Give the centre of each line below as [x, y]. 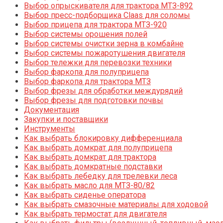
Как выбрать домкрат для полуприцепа [98, 147]
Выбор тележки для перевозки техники [98, 62]
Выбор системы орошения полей [86, 34]
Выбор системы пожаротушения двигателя [105, 53]
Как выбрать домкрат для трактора [90, 157]
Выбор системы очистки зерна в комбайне [104, 43]
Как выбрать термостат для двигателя [95, 214]
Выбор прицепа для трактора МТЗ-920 [95, 24]
